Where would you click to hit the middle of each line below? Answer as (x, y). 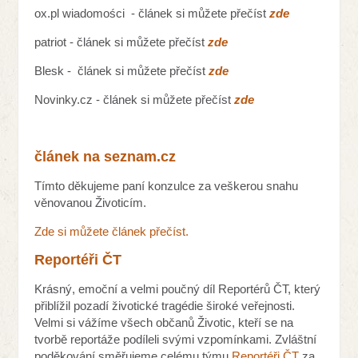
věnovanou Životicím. (91, 202)
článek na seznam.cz (105, 156)
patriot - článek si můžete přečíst (121, 42)
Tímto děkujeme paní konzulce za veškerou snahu (167, 185)
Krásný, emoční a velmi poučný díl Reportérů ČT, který (178, 288)
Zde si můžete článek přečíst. (112, 231)
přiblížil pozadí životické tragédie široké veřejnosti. (165, 305)
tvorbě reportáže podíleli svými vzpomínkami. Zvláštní (176, 339)
